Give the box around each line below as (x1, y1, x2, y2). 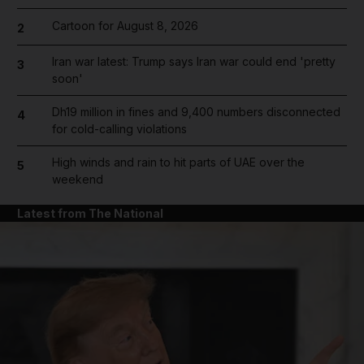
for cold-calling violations (51, 122, 187, 136)
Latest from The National (17, 206, 163, 220)
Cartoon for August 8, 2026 (51, 18, 198, 32)
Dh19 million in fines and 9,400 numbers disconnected (51, 105, 340, 119)
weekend (51, 172, 103, 186)
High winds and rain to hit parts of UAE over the (51, 155, 305, 169)
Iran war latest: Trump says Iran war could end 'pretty (51, 54, 336, 68)
